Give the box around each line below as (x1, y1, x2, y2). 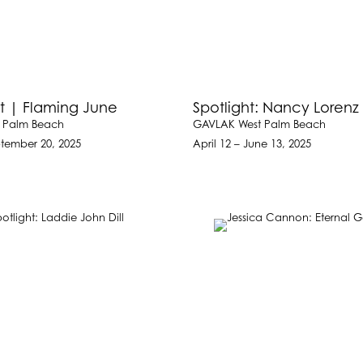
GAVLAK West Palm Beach (193, 120, 327, 131)
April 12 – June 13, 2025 (193, 139, 312, 151)
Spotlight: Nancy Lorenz (193, 100, 360, 117)
